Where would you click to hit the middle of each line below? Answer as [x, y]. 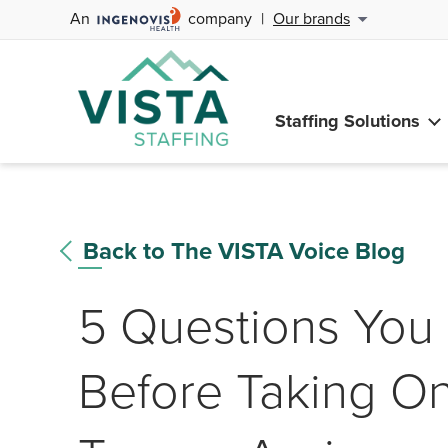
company [220, 18]
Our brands [311, 18]
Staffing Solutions [347, 121]
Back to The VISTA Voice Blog [244, 251]
